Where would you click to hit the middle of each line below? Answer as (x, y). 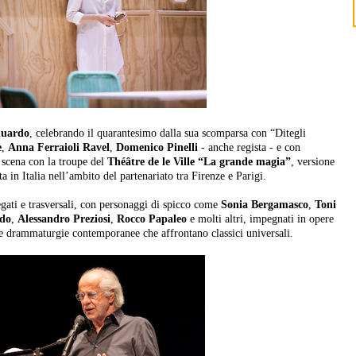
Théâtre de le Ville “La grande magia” (199, 162)
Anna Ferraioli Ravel (59, 148)
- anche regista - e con (249, 148)
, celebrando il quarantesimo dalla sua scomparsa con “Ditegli (168, 133)
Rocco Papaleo (153, 219)
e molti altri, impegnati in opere (262, 219)
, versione (313, 162)
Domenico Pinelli (157, 148)
